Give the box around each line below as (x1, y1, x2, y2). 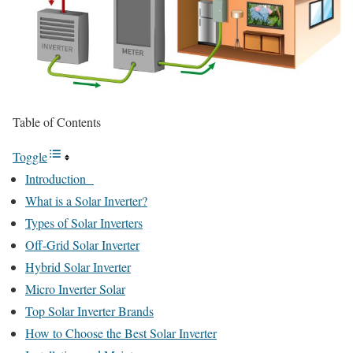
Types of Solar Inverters (25, 214, 143, 231)
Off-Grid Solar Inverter (25, 236, 139, 253)
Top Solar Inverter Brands (25, 302, 154, 319)
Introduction (25, 169, 94, 187)
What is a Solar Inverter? (25, 191, 147, 209)
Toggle (13, 147, 47, 165)
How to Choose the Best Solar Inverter (25, 324, 217, 341)
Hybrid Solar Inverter (25, 258, 131, 275)
